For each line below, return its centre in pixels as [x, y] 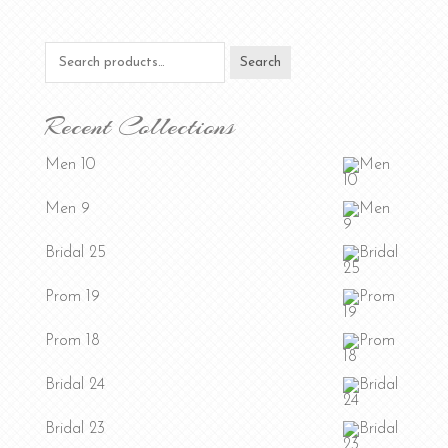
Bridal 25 [75, 253]
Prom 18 [72, 341]
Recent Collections [139, 127]
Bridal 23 [74, 429]
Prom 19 [72, 297]
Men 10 [69, 165]
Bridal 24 [74, 385]
